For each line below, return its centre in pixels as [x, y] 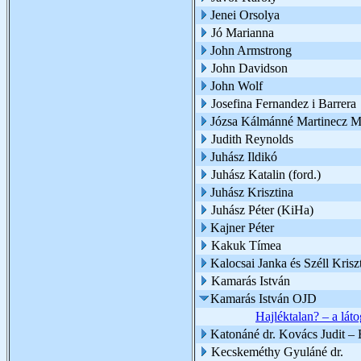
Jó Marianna [243, 33]
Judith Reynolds [252, 139]
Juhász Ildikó [244, 157]
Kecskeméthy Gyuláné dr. [277, 352]
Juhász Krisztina [252, 192]
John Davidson [249, 68]
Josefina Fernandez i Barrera [284, 104]
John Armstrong [251, 50]
